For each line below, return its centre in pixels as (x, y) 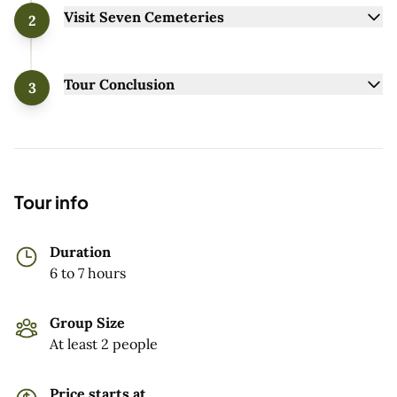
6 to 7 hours (88, 272)
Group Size (87, 322)
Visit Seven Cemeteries (144, 16)
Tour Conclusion (119, 84)
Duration (80, 251)
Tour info (51, 201)
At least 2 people (104, 343)
